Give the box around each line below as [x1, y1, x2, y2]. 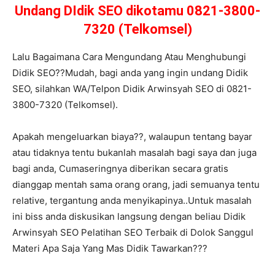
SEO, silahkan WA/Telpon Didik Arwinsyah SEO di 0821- [12, 83, 252, 95]
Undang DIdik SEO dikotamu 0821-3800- [15, 3, 260, 19]
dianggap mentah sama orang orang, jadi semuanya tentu [12, 179, 260, 191]
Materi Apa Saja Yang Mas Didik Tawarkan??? [12, 242, 207, 255]
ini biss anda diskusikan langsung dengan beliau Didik [12, 211, 246, 223]
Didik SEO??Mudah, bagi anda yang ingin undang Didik [12, 67, 248, 79]
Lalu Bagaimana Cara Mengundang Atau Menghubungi [12, 51, 246, 63]
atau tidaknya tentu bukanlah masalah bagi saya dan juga [12, 147, 257, 159]
